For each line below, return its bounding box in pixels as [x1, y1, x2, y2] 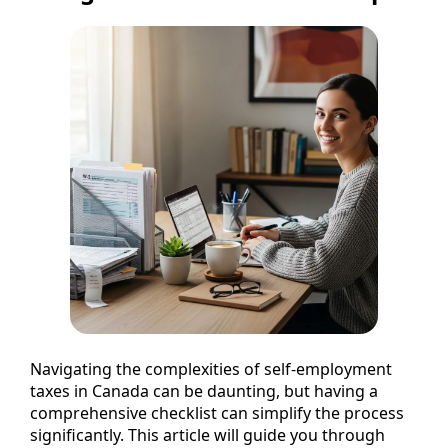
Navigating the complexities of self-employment [30, 357, 392, 380]
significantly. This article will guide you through [30, 423, 385, 446]
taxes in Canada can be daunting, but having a [30, 379, 378, 402]
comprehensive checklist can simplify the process [30, 401, 404, 424]
